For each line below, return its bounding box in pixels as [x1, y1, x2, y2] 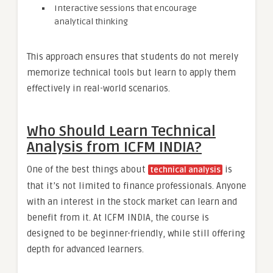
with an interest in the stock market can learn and [27, 196, 237, 208]
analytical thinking [54, 16, 128, 27]
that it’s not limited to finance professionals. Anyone [27, 180, 246, 192]
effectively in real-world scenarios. [27, 83, 170, 94]
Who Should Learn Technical [27, 122, 216, 141]
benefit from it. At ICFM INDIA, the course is [27, 212, 209, 224]
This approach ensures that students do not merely [27, 51, 238, 63]
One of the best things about [27, 164, 148, 175]
